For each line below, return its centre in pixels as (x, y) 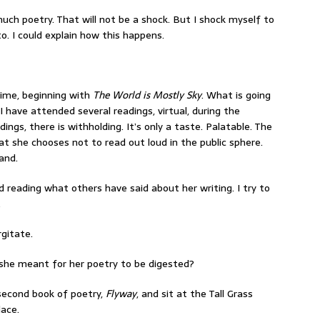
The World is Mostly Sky (147, 95)
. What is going (236, 95)
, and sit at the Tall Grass (195, 294)
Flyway (121, 294)
